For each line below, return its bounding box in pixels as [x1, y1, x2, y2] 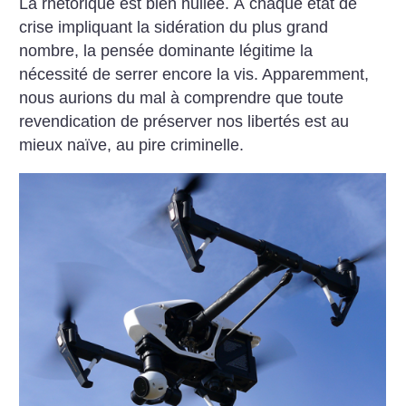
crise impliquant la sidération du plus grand [19, 18, 329, 37]
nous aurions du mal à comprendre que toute [19, 89, 344, 108]
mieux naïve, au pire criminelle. [19, 136, 245, 155]
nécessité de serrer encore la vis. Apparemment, [19, 65, 370, 84]
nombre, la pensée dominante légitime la [19, 42, 314, 61]
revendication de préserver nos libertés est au [19, 112, 350, 131]
